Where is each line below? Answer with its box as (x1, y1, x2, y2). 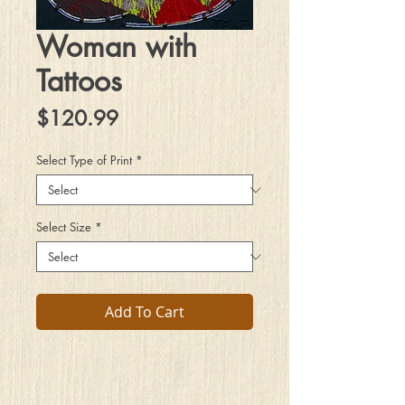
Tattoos (36, 62, 122, 99)
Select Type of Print (36, 152, 132, 168)
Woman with (36, 28, 197, 65)
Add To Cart (105, 302, 184, 322)
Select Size (36, 219, 91, 235)
